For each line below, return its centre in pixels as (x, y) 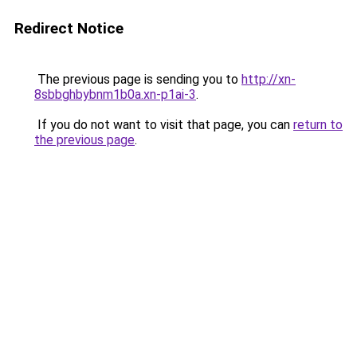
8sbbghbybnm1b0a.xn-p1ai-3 (115, 94)
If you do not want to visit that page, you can (164, 125)
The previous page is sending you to (138, 79)
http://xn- (269, 79)
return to (318, 125)
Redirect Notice (69, 28)
